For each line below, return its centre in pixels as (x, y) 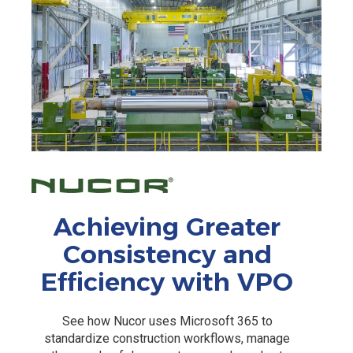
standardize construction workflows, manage (167, 339)
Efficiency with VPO (167, 281)
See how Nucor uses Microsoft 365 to (167, 321)
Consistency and (167, 254)
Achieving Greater (167, 226)
